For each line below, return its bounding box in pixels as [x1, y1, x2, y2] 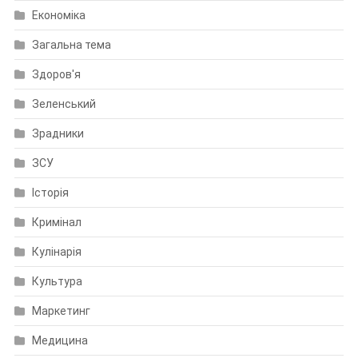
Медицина [31, 334, 88, 348]
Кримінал [31, 216, 82, 229]
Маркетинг [31, 304, 90, 318]
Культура [31, 275, 82, 288]
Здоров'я [31, 68, 81, 82]
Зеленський [31, 97, 96, 111]
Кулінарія [31, 245, 82, 259]
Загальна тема [31, 38, 111, 52]
